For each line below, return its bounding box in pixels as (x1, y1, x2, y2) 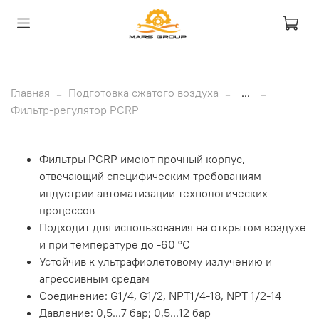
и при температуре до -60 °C (39, 236, 190, 251)
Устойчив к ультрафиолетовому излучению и (39, 253, 272, 268)
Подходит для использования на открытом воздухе (39, 219, 306, 234)
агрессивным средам (39, 271, 150, 286)
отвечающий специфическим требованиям (39, 168, 261, 183)
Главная (11, 85, 50, 100)
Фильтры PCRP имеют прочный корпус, (39, 151, 245, 166)
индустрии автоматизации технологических (39, 185, 268, 200)
